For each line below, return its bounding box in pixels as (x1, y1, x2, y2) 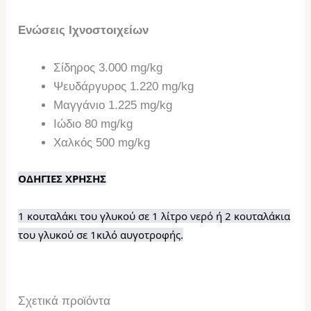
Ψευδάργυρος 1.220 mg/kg (53, 79, 194, 93)
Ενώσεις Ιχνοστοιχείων (18, 23, 149, 37)
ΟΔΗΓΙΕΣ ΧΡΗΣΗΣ (18, 171, 107, 186)
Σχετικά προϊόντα (18, 294, 111, 308)
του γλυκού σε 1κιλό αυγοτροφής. (18, 228, 184, 242)
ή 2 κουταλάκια (216, 209, 291, 224)
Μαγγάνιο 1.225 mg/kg (53, 98, 173, 112)
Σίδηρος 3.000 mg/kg (53, 60, 163, 74)
